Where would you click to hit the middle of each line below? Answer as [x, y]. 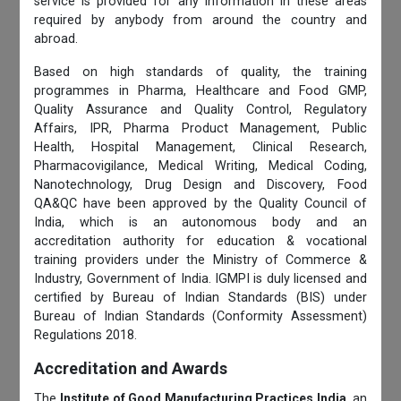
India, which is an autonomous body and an [200, 222]
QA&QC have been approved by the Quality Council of [200, 203]
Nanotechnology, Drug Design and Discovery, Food [200, 184]
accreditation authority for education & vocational [200, 241]
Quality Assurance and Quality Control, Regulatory [200, 109]
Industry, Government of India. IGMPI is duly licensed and [200, 278]
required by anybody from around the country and [200, 20]
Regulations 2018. [86, 335]
